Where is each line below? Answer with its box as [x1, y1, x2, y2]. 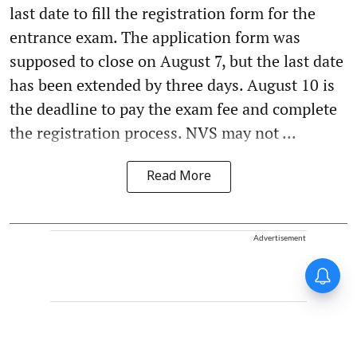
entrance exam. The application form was [10, 25, 300, 48]
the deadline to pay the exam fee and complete [10, 97, 337, 120]
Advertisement [253, 232, 306, 242]
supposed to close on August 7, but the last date [10, 49, 343, 72]
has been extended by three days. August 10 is [10, 73, 335, 96]
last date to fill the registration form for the [10, 2, 316, 24]
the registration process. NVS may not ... [10, 121, 296, 143]
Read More [146, 168, 211, 185]
